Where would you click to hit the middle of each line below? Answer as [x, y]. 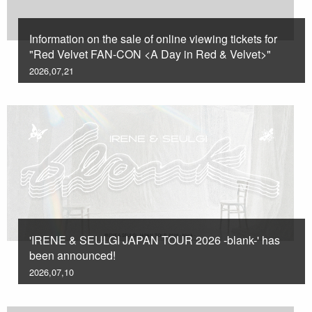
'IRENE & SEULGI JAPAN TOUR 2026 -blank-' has [155, 240]
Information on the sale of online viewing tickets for [153, 39]
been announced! [72, 255]
